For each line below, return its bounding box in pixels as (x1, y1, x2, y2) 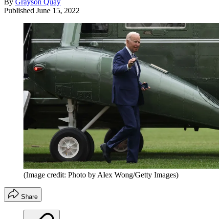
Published (4, 6, 36, 15)
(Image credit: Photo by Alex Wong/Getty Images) (23, 171, 178, 179)
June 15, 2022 (36, 6, 80, 15)
